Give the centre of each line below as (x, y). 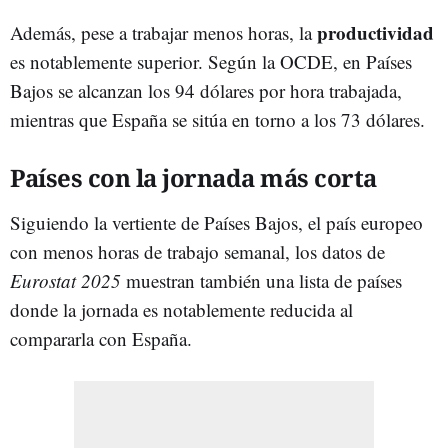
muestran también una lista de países (264, 280)
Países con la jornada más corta (193, 177)
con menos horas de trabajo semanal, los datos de (197, 251)
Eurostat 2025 (68, 280)
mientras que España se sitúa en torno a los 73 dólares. (217, 119)
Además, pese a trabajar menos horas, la (163, 32)
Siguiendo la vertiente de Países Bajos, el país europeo (216, 222)
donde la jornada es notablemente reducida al (181, 309)
